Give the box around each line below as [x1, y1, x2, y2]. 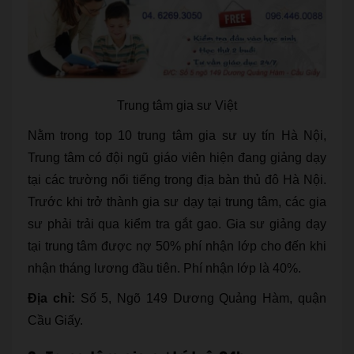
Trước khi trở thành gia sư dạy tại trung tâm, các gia [28, 194, 326, 209]
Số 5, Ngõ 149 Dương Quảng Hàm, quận [74, 291, 327, 305]
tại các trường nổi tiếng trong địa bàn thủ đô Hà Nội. [28, 172, 326, 186]
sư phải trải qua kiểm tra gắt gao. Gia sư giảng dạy [28, 217, 326, 231]
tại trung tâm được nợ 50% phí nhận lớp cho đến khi [28, 239, 326, 253]
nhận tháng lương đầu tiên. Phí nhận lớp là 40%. [28, 261, 301, 275]
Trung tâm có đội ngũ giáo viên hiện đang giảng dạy [28, 150, 326, 164]
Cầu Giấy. [28, 313, 83, 327]
